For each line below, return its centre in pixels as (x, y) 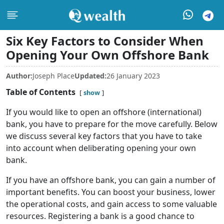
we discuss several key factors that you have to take (104, 136)
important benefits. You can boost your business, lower (111, 192)
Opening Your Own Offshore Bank (107, 55)
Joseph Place (53, 76)
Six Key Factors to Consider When (105, 41)
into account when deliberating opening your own (101, 148)
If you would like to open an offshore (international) (104, 112)
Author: (19, 76)
